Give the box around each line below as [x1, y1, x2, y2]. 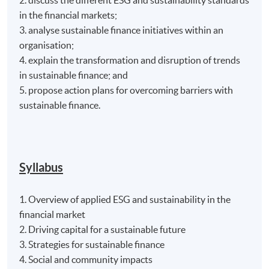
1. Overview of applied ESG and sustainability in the [19, 193, 231, 205]
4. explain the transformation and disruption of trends [19, 54, 241, 65]
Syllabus [19, 160, 64, 174]
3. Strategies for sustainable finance [19, 238, 165, 250]
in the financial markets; [19, 9, 118, 20]
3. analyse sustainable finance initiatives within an [19, 24, 224, 35]
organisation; [19, 39, 74, 50]
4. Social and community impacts [19, 253, 153, 265]
